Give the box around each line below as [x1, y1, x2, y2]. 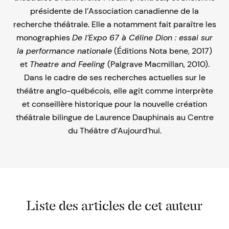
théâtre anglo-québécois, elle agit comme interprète [16, 85, 213, 96]
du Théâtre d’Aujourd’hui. [67, 125, 162, 136]
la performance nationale [17, 45, 112, 56]
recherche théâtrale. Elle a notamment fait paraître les [13, 19, 216, 30]
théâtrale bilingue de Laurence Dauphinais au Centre [15, 112, 214, 123]
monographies [16, 32, 72, 43]
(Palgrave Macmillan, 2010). [107, 59, 210, 70]
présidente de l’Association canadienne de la [30, 6, 199, 16]
